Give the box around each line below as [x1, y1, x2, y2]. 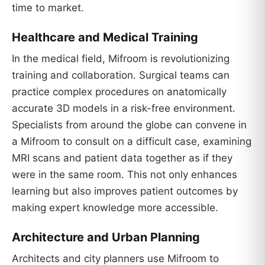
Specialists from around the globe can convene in [12, 118, 247, 131]
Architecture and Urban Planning [12, 230, 200, 244]
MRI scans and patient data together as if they [12, 151, 232, 164]
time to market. [12, 2, 84, 14]
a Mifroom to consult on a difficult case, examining [12, 135, 251, 147]
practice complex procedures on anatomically [12, 85, 227, 98]
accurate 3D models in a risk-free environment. [12, 102, 235, 114]
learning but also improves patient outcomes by [12, 185, 238, 197]
